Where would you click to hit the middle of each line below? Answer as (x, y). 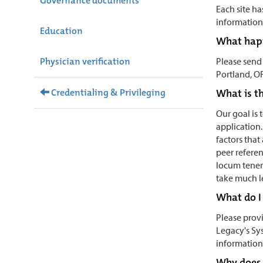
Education (61, 31)
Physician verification (85, 61)
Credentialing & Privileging (107, 92)
